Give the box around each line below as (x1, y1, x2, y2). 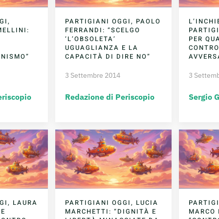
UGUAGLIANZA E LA (65, 43, 139, 53)
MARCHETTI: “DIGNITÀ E (65, 207, 157, 217)
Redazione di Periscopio (65, 92, 155, 102)
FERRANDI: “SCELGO (65, 25, 141, 35)
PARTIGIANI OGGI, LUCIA (65, 198, 159, 208)
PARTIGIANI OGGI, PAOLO (65, 17, 161, 26)
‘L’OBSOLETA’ (65, 34, 116, 44)
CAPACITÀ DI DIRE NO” (65, 52, 151, 62)
